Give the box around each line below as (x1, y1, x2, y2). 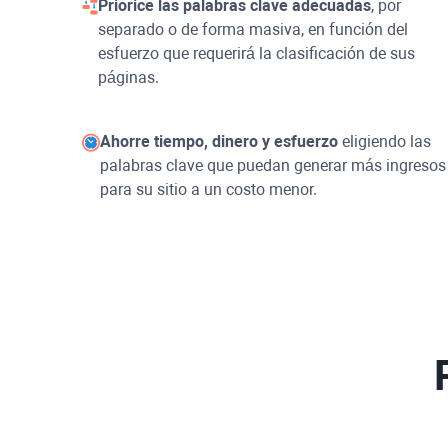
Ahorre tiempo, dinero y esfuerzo (100, 131, 339, 151)
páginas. (98, 67, 160, 87)
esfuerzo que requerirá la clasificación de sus (98, 43, 416, 63)
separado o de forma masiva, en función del (98, 19, 409, 39)
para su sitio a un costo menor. (100, 179, 318, 199)
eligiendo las (338, 131, 432, 151)
